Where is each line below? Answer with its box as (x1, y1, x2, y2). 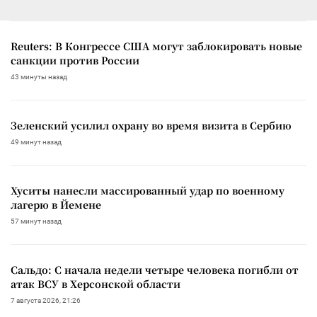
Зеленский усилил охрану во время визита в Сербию (11, 117, 292, 132)
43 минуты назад (11, 72, 67, 81)
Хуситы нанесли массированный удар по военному (11, 183, 284, 197)
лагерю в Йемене (11, 197, 101, 212)
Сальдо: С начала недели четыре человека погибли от (11, 262, 299, 277)
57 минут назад (11, 217, 62, 225)
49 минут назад (11, 137, 62, 146)
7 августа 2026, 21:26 (11, 296, 81, 304)
